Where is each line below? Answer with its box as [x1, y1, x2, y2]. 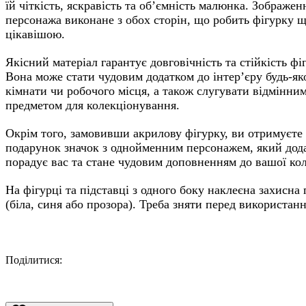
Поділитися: [5, 254, 62, 266]
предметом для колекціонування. [5, 98, 180, 112]
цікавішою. [5, 27, 65, 41]
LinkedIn [189, 265, 232, 280]
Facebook [72, 265, 121, 280]
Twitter [111, 265, 145, 280]
